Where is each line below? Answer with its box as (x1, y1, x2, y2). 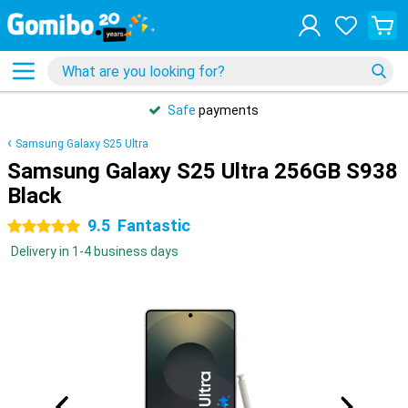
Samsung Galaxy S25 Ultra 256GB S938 (7, 158, 398, 184)
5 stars (7, 219, 49, 234)
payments (196, 103, 259, 117)
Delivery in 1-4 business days (11, 244, 178, 259)
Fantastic (117, 216, 190, 235)
